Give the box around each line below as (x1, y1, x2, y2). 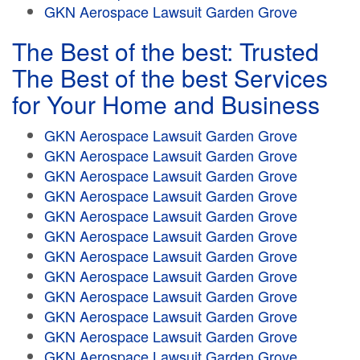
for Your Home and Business (12, 87, 320, 121)
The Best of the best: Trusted (12, 34, 319, 68)
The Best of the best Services (12, 60, 328, 95)
